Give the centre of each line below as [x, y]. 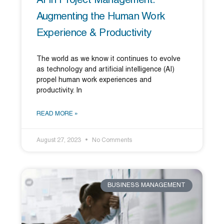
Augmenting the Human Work [100, 16]
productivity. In [59, 90]
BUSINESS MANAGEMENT [147, 185]
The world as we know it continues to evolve [108, 59]
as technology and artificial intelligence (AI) [105, 69]
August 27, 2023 [59, 140]
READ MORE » [57, 113]
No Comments [111, 140]
